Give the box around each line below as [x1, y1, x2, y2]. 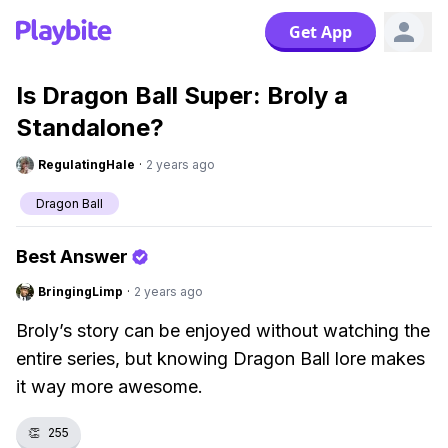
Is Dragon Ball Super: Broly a [16, 81, 348, 110]
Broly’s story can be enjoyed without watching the [16, 320, 430, 341]
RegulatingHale [38, 157, 135, 172]
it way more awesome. [16, 376, 203, 397]
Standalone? [16, 113, 164, 142]
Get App [289, 21, 352, 43]
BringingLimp [38, 284, 123, 299]
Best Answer [16, 246, 128, 267]
